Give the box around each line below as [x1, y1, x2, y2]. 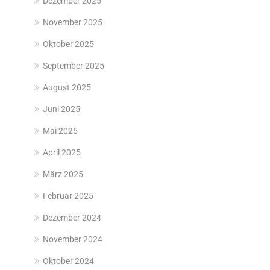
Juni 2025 [42, 104, 80, 115]
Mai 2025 [42, 126, 78, 136]
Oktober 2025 [42, 39, 94, 49]
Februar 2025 [42, 191, 93, 201]
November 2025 [42, 17, 102, 28]
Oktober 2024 [42, 256, 94, 266]
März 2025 [42, 169, 83, 180]
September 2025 [42, 61, 104, 71]
